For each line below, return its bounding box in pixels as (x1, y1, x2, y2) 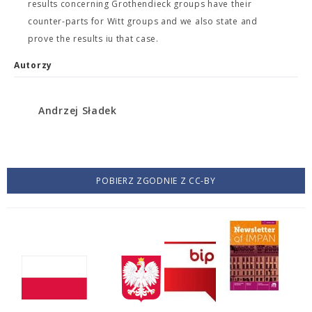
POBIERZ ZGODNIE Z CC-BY (96, 175, 216, 187)
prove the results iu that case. (28, 33, 159, 45)
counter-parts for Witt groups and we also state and (28, 15, 258, 27)
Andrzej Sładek (38, 104, 117, 117)
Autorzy (14, 59, 52, 71)
